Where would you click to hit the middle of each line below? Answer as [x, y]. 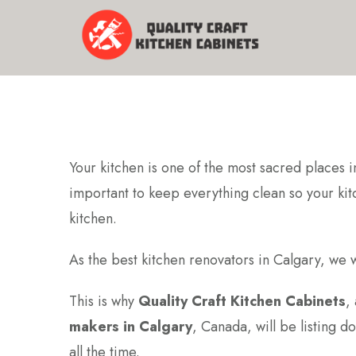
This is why [104, 301]
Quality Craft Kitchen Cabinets [242, 301]
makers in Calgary [131, 327]
